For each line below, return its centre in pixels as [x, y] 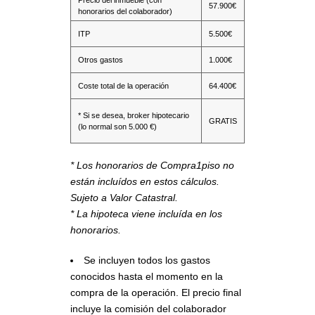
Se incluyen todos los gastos [147, 260]
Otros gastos [101, 59]
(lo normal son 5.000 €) [117, 126]
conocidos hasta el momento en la [147, 276]
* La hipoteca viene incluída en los [146, 213]
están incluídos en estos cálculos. [145, 181]
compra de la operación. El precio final [156, 292]
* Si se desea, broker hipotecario [134, 115]
